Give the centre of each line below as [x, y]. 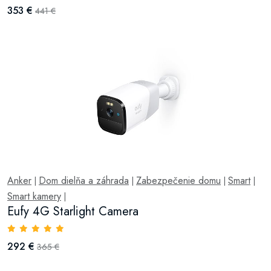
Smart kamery [34, 196]
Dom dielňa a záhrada [84, 181]
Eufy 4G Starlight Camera [73, 211]
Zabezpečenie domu [178, 181]
